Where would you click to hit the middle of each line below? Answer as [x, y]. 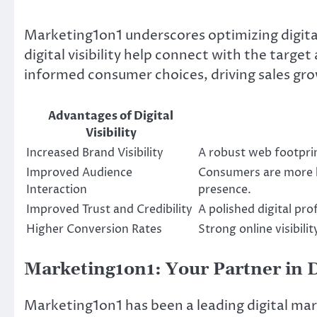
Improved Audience [79, 172]
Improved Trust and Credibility [109, 209]
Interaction [57, 189]
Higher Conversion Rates [94, 229]
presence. [225, 189]
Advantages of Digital [111, 116]
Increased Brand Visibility [95, 152]
